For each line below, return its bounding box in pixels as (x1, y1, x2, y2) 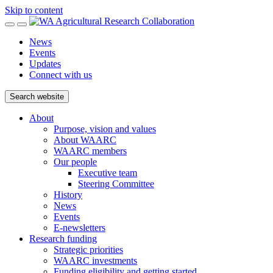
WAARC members (54, 146, 127, 156)
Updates (29, 58, 61, 69)
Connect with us (29, 69, 92, 80)
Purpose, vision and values (54, 124, 156, 134)
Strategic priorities (54, 244, 123, 255)
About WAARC (54, 135, 116, 145)
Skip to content (5, 5, 63, 15)
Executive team (78, 168, 137, 178)
